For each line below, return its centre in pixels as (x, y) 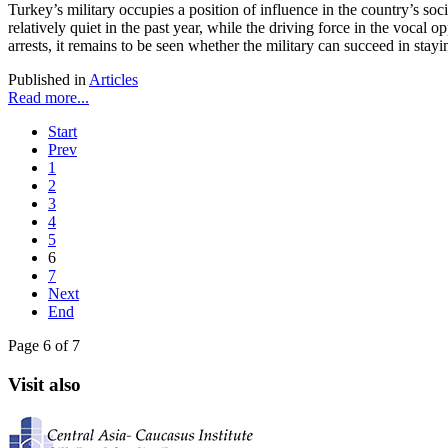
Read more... (48, 98)
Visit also (44, 384)
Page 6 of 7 (44, 346)
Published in (47, 80)
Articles (113, 80)
